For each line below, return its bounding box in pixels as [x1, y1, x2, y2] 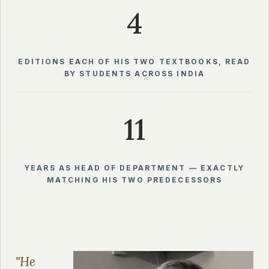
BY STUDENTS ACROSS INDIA [64, 70, 205, 78]
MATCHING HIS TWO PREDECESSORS [46, 176, 223, 184]
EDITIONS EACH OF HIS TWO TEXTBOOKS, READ [18, 58, 251, 66]
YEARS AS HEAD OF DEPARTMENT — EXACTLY [25, 164, 244, 172]
